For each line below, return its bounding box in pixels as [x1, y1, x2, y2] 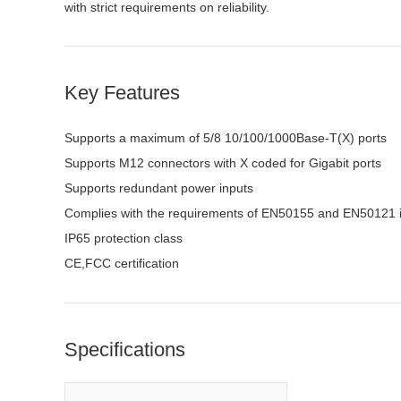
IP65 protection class [64, 231, 186, 245]
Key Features [64, 81, 180, 104]
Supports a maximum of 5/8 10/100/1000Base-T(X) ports [64, 131, 390, 145]
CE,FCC [64, 256, 115, 270]
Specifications [64, 338, 185, 361]
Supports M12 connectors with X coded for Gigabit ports [64, 156, 385, 170]
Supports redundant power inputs [64, 181, 253, 195]
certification [115, 256, 179, 270]
